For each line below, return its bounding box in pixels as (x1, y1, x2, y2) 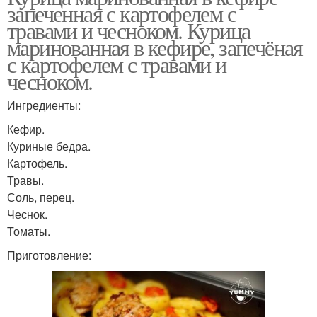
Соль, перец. (7, 189, 74, 206)
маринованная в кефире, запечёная (7, 32, 303, 63)
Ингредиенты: (7, 97, 81, 114)
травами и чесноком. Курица (7, 15, 250, 46)
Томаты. (7, 223, 50, 240)
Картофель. (7, 155, 67, 172)
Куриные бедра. (7, 138, 91, 155)
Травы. (7, 172, 44, 189)
